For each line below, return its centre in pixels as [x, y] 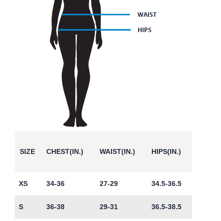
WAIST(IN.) [117, 151]
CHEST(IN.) [65, 151]
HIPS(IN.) [166, 151]
